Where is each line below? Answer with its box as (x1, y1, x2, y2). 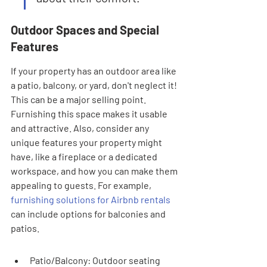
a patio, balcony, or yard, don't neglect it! (11, 79, 179, 91)
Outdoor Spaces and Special (11, 23, 162, 37)
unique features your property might (11, 136, 164, 148)
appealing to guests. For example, (11, 179, 153, 191)
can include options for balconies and (11, 208, 167, 219)
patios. (11, 222, 39, 234)
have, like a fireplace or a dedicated (11, 151, 159, 162)
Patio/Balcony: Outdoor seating (30, 254, 162, 266)
